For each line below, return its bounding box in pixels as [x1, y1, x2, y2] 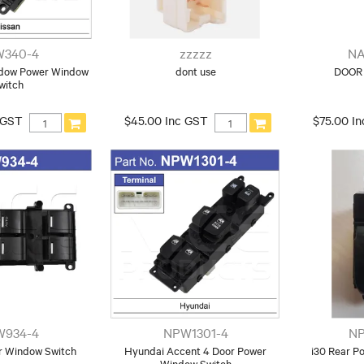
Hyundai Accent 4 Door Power [124, 342, 267, 357]
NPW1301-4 [162, 323, 228, 341]
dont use [175, 63, 216, 79]
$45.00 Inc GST [123, 112, 208, 129]
